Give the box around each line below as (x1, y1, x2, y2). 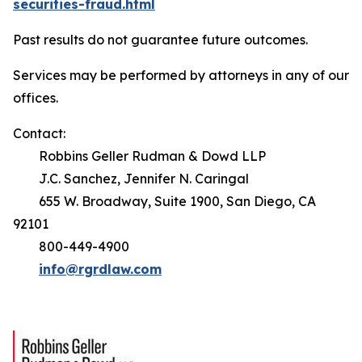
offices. (13, 90, 61, 106)
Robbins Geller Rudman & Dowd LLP (13, 148, 266, 164)
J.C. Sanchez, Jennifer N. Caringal (13, 170, 249, 187)
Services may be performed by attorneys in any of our (13, 67, 349, 83)
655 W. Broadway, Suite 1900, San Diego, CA (13, 193, 316, 209)
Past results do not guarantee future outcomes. (13, 32, 311, 48)
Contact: (13, 125, 65, 141)
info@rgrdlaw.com (39, 261, 162, 277)
